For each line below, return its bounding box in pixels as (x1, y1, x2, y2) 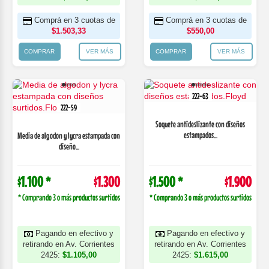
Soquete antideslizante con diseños (156, 119, 245, 129)
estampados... (183, 130, 217, 140)
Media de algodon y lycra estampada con (17, 130, 120, 141)
